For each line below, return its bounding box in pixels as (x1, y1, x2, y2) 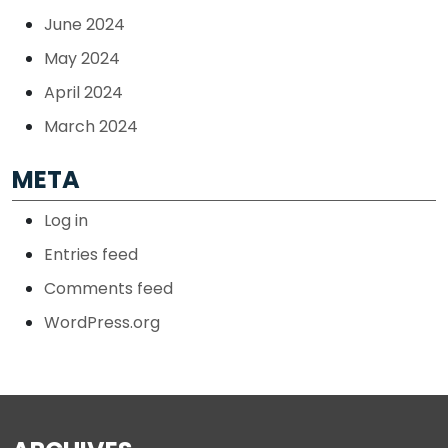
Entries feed (44, 243, 138, 267)
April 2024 (44, 81, 123, 105)
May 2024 (44, 47, 120, 71)
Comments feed (44, 277, 173, 301)
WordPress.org (44, 311, 160, 335)
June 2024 (44, 13, 125, 37)
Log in (44, 209, 88, 233)
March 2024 (44, 115, 138, 139)
